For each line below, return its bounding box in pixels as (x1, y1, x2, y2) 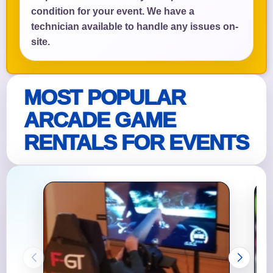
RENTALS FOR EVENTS (24, 130, 249, 154)
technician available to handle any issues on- (31, 21, 238, 32)
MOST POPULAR (24, 85, 185, 109)
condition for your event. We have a (31, 5, 194, 16)
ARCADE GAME (24, 107, 175, 132)
